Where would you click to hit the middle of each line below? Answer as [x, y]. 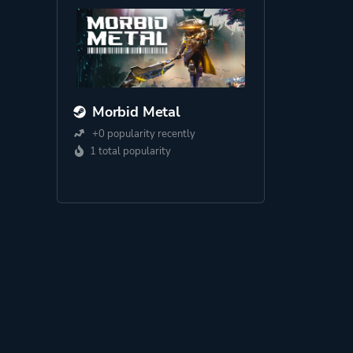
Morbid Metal [136, 112]
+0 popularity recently [143, 134]
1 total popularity [130, 151]
